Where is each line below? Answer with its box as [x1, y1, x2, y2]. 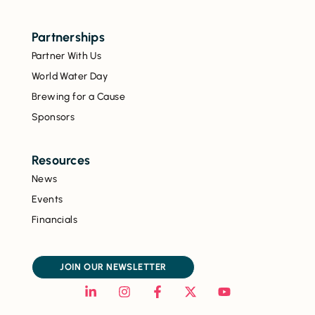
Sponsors [31, 110, 75, 123]
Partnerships [31, 29, 105, 45]
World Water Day [31, 70, 108, 82]
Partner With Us [31, 49, 102, 62]
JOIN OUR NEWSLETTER [60, 262, 167, 273]
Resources [31, 152, 91, 168]
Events [31, 193, 63, 205]
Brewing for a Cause [31, 90, 126, 103]
